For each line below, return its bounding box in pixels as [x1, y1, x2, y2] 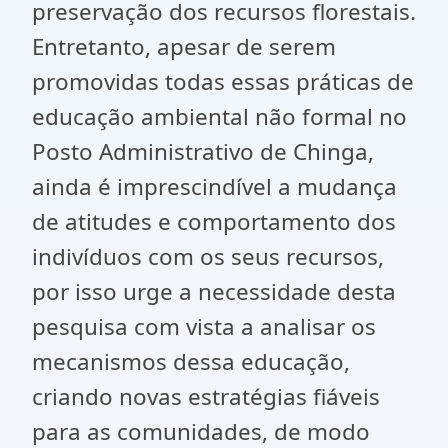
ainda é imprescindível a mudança [32, 171, 397, 202]
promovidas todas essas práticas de [32, 66, 414, 97]
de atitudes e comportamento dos [32, 206, 396, 237]
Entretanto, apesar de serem [32, 31, 336, 62]
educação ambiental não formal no [32, 101, 407, 132]
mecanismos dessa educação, [32, 346, 350, 377]
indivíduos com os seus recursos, [32, 241, 384, 272]
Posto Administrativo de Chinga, [32, 136, 374, 167]
